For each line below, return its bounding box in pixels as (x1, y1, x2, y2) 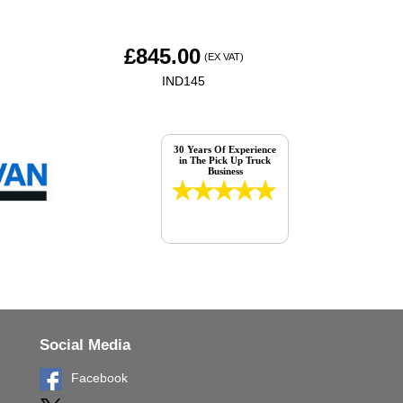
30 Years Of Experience (174, 143, 277, 155)
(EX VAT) (203, 50, 244, 62)
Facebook (70, 370, 128, 385)
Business (207, 165, 243, 176)
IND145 (162, 73, 206, 88)
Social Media (39, 336, 130, 354)
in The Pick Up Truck (179, 154, 272, 166)
